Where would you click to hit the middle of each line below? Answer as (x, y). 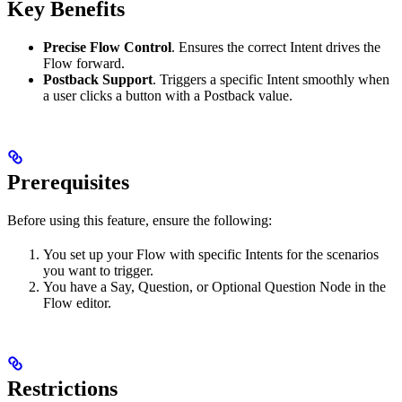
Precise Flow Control (107, 47)
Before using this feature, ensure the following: (140, 220)
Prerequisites (68, 182)
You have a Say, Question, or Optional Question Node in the (214, 286)
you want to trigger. (98, 270)
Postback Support (98, 79)
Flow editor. (77, 302)
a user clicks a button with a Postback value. (168, 95)
